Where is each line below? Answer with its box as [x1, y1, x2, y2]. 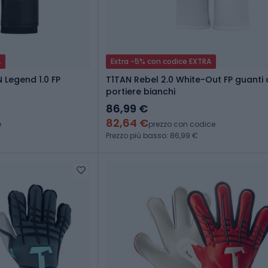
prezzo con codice [148, 119, 215, 130]
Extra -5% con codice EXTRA [111, 56, 211, 67]
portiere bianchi [106, 86, 175, 98]
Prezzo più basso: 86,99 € [106, 130, 198, 141]
